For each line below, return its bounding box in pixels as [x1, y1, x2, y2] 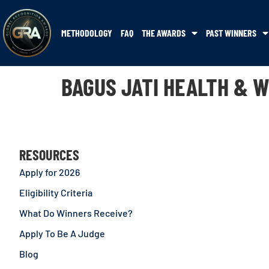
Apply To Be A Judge [19, 228, 105, 239]
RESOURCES [19, 146, 79, 163]
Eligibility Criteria [19, 187, 92, 198]
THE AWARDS [142, 27, 186, 38]
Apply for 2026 [19, 166, 80, 178]
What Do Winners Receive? [19, 207, 133, 219]
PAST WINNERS [206, 27, 256, 38]
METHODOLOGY [61, 27, 112, 38]
